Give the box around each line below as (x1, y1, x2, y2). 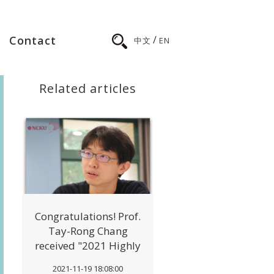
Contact (9, 33, 56, 48)
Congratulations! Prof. (35, 209, 141, 223)
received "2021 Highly (35, 239, 141, 253)
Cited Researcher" (45, 253, 130, 267)
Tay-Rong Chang (48, 224, 128, 238)
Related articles (39, 80, 136, 97)
